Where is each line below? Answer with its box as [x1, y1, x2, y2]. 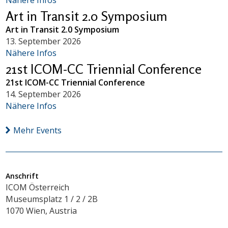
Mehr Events [13, 124, 62, 136]
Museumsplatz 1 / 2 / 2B [6, 193, 98, 205]
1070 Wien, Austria [6, 205, 77, 216]
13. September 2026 [6, 35, 81, 47]
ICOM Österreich [6, 181, 70, 193]
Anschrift [6, 170, 39, 181]
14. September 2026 [6, 88, 81, 100]
